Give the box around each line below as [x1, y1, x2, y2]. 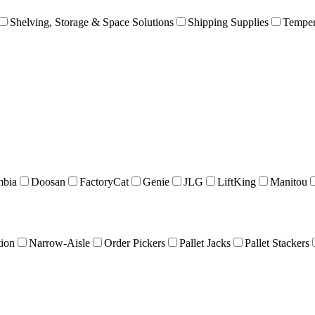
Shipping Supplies [188, 16, 269, 29]
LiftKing [217, 176, 256, 188]
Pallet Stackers [245, 236, 309, 249]
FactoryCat [79, 176, 129, 188]
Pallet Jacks [179, 236, 231, 249]
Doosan [31, 176, 65, 188]
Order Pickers [104, 236, 165, 249]
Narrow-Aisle [29, 236, 90, 249]
